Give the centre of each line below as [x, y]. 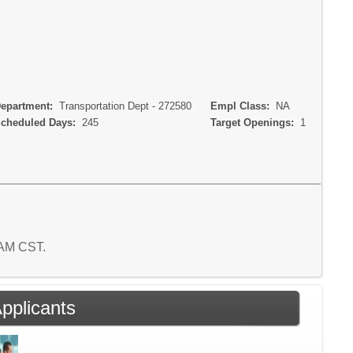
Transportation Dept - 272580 [125, 106]
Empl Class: [238, 106]
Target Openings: [251, 122]
